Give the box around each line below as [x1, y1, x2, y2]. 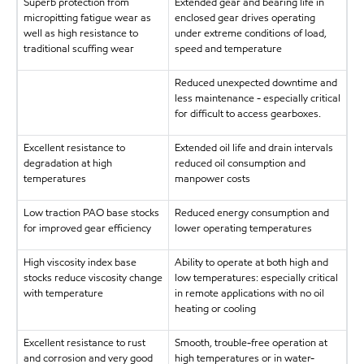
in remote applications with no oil [174, 285, 324, 301]
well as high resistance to [23, 25, 138, 41]
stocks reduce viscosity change [23, 270, 162, 285]
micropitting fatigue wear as [23, 10, 151, 25]
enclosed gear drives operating [174, 10, 315, 25]
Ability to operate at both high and [174, 254, 328, 270]
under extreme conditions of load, [174, 25, 327, 41]
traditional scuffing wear [23, 41, 134, 56]
